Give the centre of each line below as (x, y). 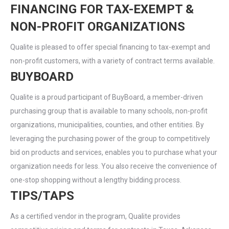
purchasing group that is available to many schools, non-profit (109, 111)
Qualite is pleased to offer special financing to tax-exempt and (110, 47)
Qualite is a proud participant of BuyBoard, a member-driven (107, 97)
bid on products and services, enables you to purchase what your (114, 152)
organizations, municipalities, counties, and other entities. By (107, 125)
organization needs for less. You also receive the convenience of (114, 166)
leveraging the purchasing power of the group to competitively (110, 139)
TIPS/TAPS (42, 196)
